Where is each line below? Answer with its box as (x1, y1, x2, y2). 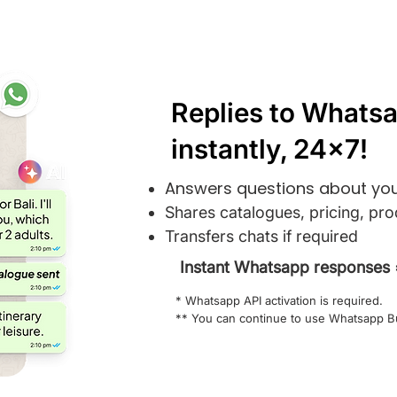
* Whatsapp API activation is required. (175, 293, 383, 307)
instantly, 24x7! (171, 133, 368, 165)
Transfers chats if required (165, 227, 358, 245)
